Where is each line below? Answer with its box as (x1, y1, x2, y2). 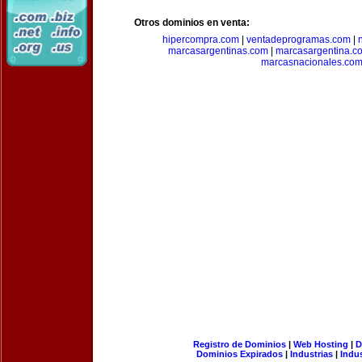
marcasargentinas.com (168, 45, 268, 57)
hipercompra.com (162, 34, 239, 45)
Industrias (290, 349, 333, 359)
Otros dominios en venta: (134, 17, 250, 28)
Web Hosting (293, 339, 348, 349)
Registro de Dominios (192, 339, 286, 349)
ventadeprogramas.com (246, 34, 351, 45)
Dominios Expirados (196, 349, 283, 359)
